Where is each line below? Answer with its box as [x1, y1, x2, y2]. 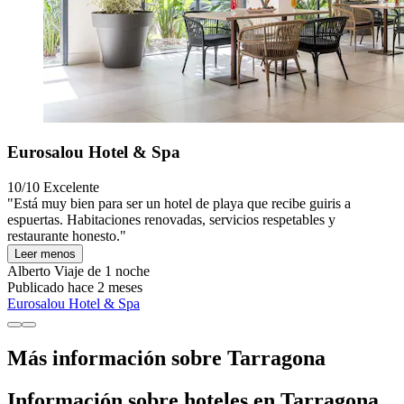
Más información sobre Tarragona [7, 346, 326, 371]
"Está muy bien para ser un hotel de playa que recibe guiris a [7, 196, 351, 212]
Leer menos [14, 247, 76, 262]
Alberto [7, 263, 50, 280]
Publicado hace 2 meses [7, 280, 142, 296]
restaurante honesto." [7, 228, 126, 244]
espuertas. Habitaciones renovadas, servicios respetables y [7, 212, 335, 228]
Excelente [43, 179, 99, 196]
